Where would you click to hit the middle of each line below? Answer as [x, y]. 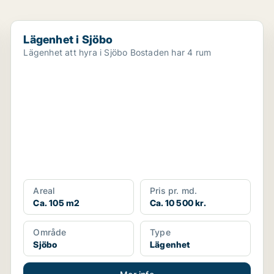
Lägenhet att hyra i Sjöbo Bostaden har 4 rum [171, 52]
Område [50, 232]
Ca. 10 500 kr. [178, 203]
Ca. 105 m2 [57, 203]
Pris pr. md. [173, 191]
